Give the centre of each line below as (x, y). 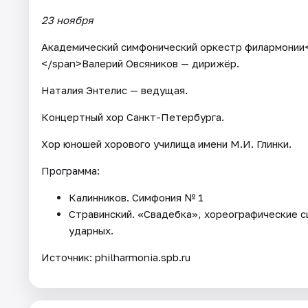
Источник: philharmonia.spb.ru (116, 257)
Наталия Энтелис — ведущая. (114, 90)
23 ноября (67, 20)
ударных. (91, 230)
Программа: (70, 170)
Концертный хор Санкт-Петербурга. (133, 117)
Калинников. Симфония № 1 (136, 197)
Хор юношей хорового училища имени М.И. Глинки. (166, 143)
